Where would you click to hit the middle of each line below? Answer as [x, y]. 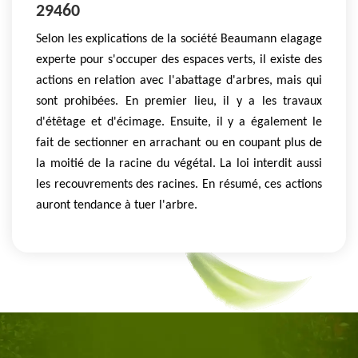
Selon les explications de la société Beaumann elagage [179, 39]
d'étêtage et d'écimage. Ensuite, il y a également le [179, 122]
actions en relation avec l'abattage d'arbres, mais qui [179, 80]
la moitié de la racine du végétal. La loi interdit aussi [179, 163]
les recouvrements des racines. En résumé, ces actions [179, 184]
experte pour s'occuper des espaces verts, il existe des [179, 60]
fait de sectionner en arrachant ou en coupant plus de [179, 143]
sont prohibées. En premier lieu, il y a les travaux [179, 101]
